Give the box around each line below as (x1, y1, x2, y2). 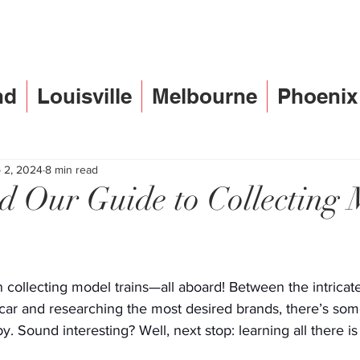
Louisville (37, 84, 132, 108)
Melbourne (152, 84, 257, 108)
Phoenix (277, 84, 358, 108)
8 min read (45, 162, 98, 176)
